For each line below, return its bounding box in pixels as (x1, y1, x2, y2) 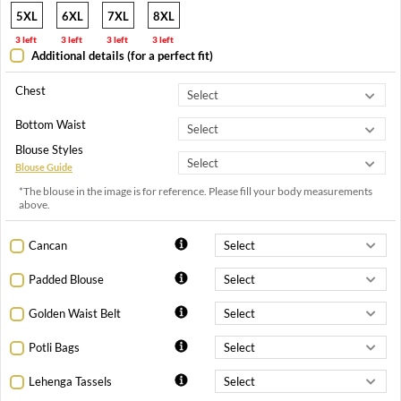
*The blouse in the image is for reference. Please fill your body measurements (19, 184, 372, 199)
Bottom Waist (15, 117, 86, 132)
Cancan (29, 238, 67, 253)
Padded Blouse (29, 272, 104, 287)
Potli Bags (29, 340, 80, 355)
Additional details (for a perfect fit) (29, 47, 213, 63)
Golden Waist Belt (29, 306, 121, 321)
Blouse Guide (15, 161, 73, 174)
